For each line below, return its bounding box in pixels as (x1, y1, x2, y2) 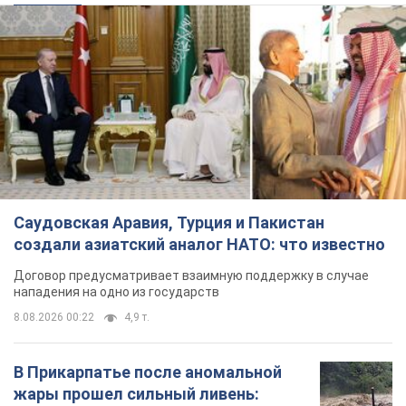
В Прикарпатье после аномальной (14, 362, 282, 382)
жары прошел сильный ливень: (14, 383, 259, 403)
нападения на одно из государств (14, 284, 219, 299)
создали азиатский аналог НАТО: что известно (14, 234, 385, 254)
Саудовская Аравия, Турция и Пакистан (14, 212, 324, 232)
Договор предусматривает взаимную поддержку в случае (14, 267, 369, 283)
